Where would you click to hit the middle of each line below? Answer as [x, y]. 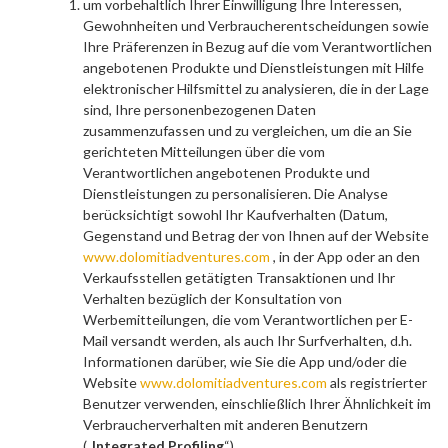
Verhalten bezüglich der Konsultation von [212, 298]
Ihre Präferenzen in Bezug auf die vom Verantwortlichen [257, 46]
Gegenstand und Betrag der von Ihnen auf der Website [256, 235]
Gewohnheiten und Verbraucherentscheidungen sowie [256, 25]
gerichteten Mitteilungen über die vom [204, 151]
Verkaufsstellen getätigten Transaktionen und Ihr [239, 277]
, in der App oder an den [346, 256]
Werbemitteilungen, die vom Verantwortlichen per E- [248, 319]
